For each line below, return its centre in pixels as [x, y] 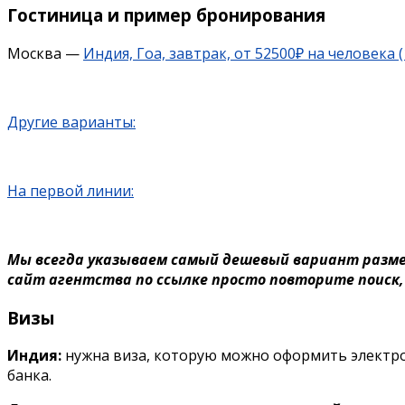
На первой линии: [71, 190]
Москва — [45, 53]
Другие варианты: [71, 122]
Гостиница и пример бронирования [166, 15]
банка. [29, 376]
